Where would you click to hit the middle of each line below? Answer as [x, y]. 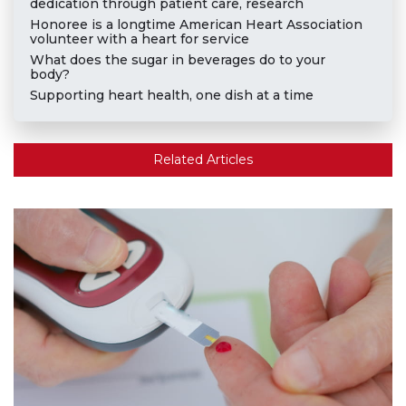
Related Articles [203, 160]
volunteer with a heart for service [139, 39]
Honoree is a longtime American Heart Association [196, 25]
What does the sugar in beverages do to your [177, 60]
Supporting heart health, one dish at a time [171, 96]
